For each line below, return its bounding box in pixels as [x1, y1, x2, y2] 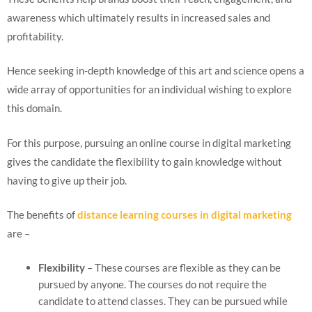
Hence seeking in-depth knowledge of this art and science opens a [7, 64, 304, 77]
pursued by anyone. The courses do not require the [38, 277, 267, 290]
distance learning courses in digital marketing [77, 208, 292, 221]
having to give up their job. [7, 173, 129, 187]
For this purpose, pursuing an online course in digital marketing [7, 136, 291, 149]
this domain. [7, 102, 62, 115]
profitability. [7, 29, 65, 42]
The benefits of [7, 208, 77, 221]
